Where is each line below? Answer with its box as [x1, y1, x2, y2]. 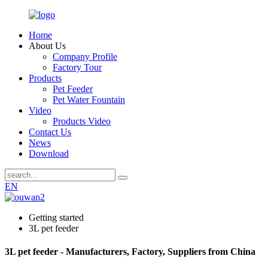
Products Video [53, 116, 111, 126]
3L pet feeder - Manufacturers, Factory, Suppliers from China [5, 246, 255, 257]
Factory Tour [53, 62, 102, 72]
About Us [29, 41, 66, 51]
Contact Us [29, 127, 71, 137]
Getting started [29, 212, 84, 223]
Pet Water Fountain [53, 95, 125, 105]
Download [29, 148, 69, 159]
